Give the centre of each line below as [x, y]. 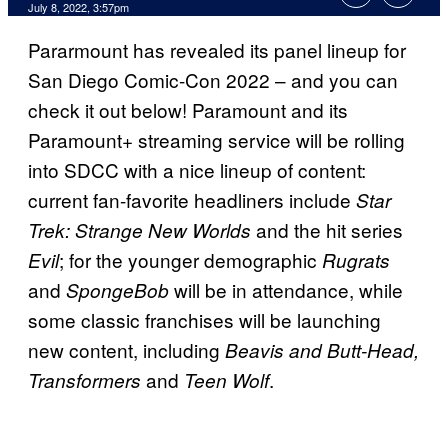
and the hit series [327, 230]
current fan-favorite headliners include [192, 200]
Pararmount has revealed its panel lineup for [217, 50]
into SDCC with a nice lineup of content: [197, 170]
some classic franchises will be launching [204, 320]
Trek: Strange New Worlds [139, 230]
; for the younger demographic [190, 260]
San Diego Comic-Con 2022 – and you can [213, 80]
